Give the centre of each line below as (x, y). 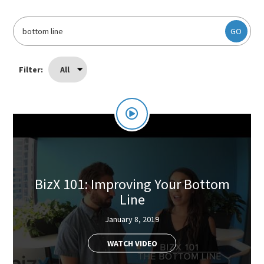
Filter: (32, 70)
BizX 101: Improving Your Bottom (132, 184)
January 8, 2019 (132, 219)
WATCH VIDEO (132, 243)
